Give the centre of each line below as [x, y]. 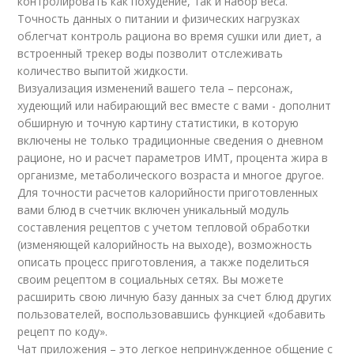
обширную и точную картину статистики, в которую [158, 123]
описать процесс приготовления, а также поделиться [164, 262]
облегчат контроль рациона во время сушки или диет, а [170, 36]
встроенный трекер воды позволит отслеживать [151, 53]
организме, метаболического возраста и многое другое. [171, 175]
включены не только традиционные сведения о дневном [171, 140]
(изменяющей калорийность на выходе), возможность [165, 245]
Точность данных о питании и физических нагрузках [159, 19]
